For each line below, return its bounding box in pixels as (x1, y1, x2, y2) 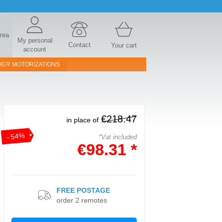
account (23, 46, 46, 53)
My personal (17, 37, 53, 44)
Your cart (111, 42, 137, 49)
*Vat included (99, 133, 137, 141)
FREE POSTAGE (56, 186, 110, 194)
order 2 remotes (56, 196, 107, 204)
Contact (68, 41, 91, 49)
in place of (66, 116, 99, 124)
